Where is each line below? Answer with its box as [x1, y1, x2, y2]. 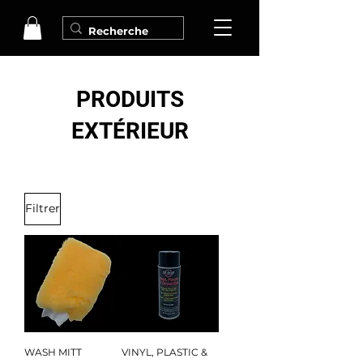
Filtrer [25, 201, 60, 216]
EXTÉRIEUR [70, 117, 189, 144]
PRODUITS [75, 85, 184, 113]
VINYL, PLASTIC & [122, 345, 207, 358]
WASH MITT [24, 345, 82, 358]
